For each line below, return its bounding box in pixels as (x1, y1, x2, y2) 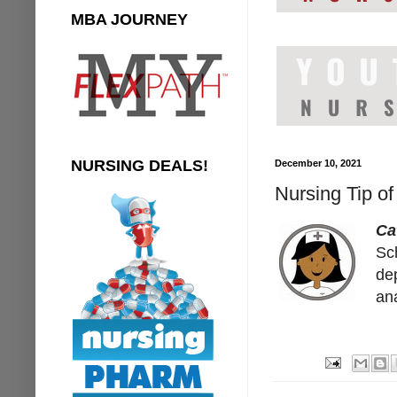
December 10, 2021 (275, 157, 362, 168)
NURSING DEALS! (71, 156, 208, 175)
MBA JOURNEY (71, 10, 188, 28)
